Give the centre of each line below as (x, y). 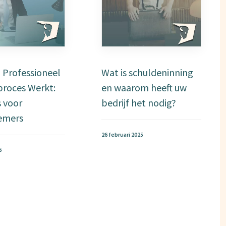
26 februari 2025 (123, 134)
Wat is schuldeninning (148, 72)
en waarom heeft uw (144, 88)
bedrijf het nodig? (139, 103)
